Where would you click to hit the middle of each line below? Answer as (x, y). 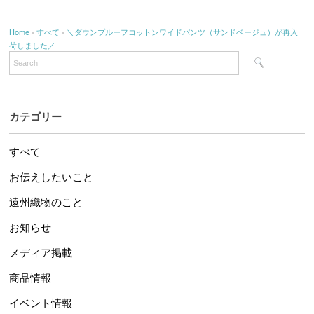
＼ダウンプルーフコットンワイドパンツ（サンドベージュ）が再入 (183, 31)
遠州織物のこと (46, 202)
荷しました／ (33, 45)
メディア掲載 (41, 252)
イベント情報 (41, 303)
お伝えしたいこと (52, 177)
